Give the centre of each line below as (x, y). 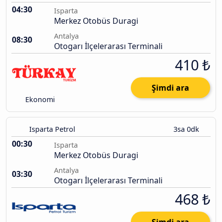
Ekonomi (39, 100)
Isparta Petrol (52, 129)
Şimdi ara (170, 88)
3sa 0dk (187, 129)
